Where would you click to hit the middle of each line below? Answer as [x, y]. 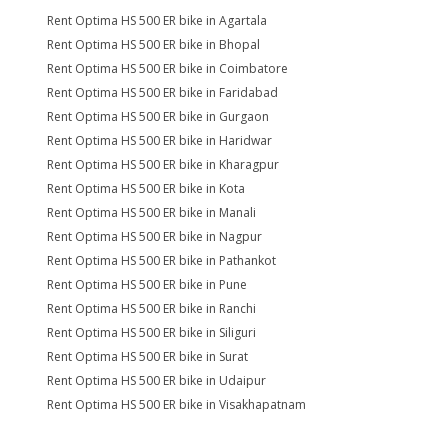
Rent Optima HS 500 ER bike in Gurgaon [158, 116]
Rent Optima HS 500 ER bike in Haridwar [159, 140]
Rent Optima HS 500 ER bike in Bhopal [153, 44]
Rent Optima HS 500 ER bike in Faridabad [162, 92]
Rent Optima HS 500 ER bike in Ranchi [151, 308]
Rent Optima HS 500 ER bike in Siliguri [151, 332]
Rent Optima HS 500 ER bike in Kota [146, 188]
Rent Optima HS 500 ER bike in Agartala [157, 20]
